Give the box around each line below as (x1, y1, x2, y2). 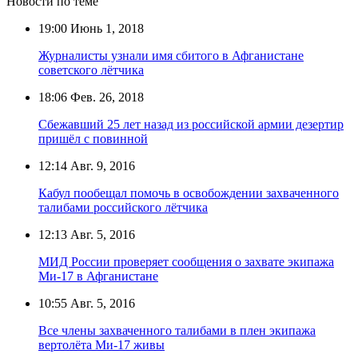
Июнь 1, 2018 (67, 21, 144, 35)
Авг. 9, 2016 (67, 158, 135, 173)
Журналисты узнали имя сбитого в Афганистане (38, 48, 304, 62)
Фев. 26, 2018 (67, 89, 144, 104)
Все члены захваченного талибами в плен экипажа (38, 323, 316, 337)
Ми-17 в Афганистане (38, 268, 158, 283)
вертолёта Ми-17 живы (38, 337, 165, 352)
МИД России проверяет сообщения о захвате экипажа (38, 254, 334, 268)
